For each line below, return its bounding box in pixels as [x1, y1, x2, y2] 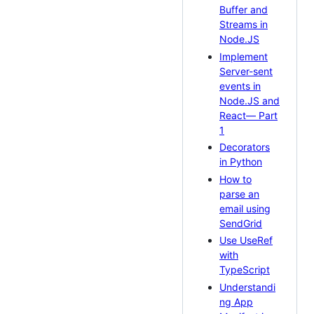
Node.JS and [219, 94, 280, 107]
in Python [219, 156, 262, 168]
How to [219, 172, 252, 185]
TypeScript [219, 264, 270, 276]
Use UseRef [219, 234, 273, 247]
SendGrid [219, 217, 262, 229]
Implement [219, 50, 268, 62]
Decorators [219, 141, 270, 153]
